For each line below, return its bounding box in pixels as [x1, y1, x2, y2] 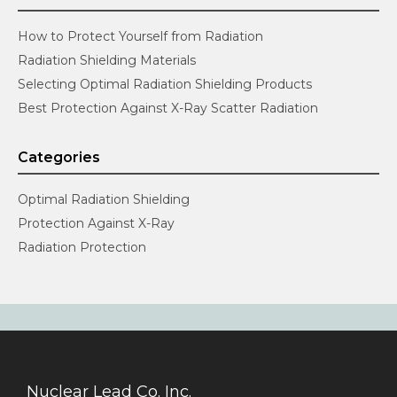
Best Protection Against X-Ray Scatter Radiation [18, 99, 318, 116]
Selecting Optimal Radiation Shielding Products [18, 75, 312, 92]
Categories [18, 148, 100, 166]
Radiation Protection [18, 238, 146, 255]
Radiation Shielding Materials [18, 51, 196, 68]
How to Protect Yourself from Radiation [18, 27, 263, 44]
